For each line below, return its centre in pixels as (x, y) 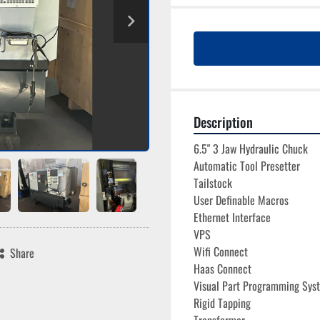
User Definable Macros (241, 200)
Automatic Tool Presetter (247, 166)
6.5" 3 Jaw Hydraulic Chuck (251, 149)
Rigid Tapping (222, 303)
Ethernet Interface (232, 217)
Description (223, 122)
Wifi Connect (221, 251)
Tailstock (213, 183)
